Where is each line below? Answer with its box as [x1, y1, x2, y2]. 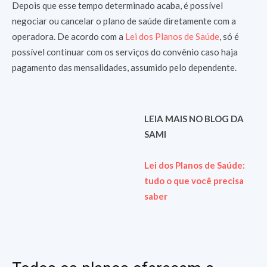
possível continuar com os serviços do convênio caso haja [12, 46, 238, 57]
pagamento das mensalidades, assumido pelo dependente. [12, 62, 238, 73]
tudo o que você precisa [144, 175, 244, 186]
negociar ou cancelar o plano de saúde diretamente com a [12, 15, 236, 26]
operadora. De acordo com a [12, 31, 125, 42]
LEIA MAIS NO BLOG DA [144, 113, 244, 124]
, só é [219, 31, 239, 42]
